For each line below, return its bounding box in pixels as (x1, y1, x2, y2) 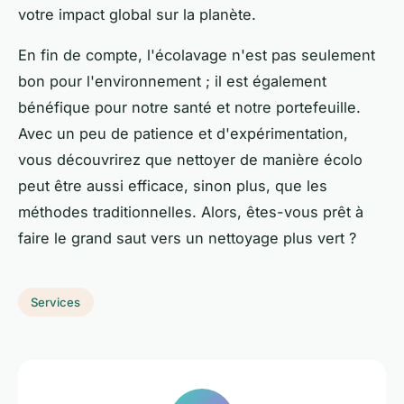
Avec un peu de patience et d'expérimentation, (18, 124, 348, 143)
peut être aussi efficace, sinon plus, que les (18, 177, 327, 196)
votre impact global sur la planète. (18, 5, 256, 24)
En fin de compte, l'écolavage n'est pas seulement (18, 46, 375, 65)
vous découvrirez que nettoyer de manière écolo (18, 151, 363, 170)
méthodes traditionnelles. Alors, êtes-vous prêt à (18, 203, 363, 222)
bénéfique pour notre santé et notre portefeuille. (18, 98, 361, 117)
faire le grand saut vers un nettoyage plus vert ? (18, 229, 356, 248)
